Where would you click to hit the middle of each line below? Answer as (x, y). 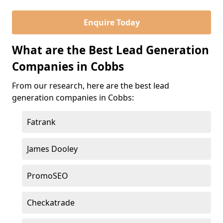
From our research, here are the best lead (91, 86)
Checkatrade (51, 203)
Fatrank (41, 122)
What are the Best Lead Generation (111, 50)
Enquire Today (111, 22)
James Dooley (52, 149)
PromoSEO (48, 176)
